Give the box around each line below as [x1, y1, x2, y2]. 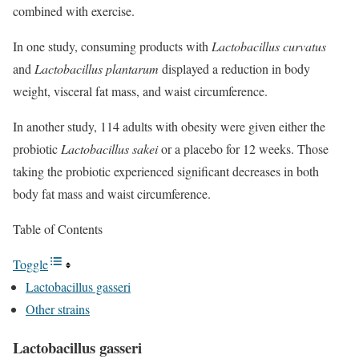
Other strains [26, 300, 90, 317]
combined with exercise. [13, 2, 135, 19]
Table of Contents [13, 220, 103, 237]
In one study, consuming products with [13, 37, 212, 54]
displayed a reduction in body [159, 59, 310, 77]
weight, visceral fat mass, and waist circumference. [13, 82, 268, 99]
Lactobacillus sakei [61, 139, 158, 157]
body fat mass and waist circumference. [13, 184, 211, 202]
